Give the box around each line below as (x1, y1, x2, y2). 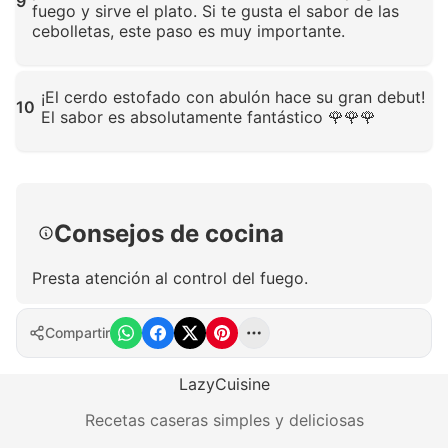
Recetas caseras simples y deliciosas (84, 410, 364, 430)
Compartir (45, 324, 110, 342)
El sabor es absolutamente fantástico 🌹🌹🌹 (41, 106, 376, 127)
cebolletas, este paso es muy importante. (32, 20, 345, 41)
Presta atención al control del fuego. (32, 267, 308, 288)
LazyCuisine (178, 374, 270, 394)
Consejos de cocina (54, 218, 284, 248)
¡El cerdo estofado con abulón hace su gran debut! (41, 86, 425, 107)
